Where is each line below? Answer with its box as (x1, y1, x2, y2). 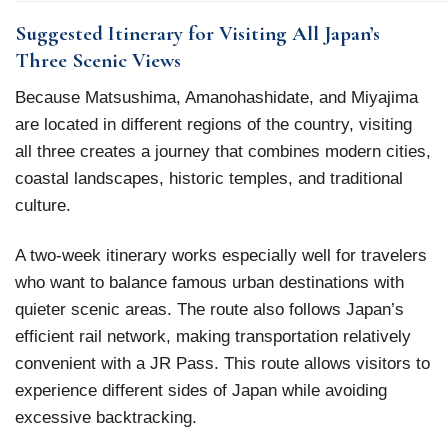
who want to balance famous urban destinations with (15, 272, 404, 293)
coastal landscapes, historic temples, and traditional (15, 168, 403, 189)
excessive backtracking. (15, 407, 197, 428)
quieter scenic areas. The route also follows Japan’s (15, 299, 404, 320)
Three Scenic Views (15, 47, 181, 73)
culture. (15, 195, 71, 216)
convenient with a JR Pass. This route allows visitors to (15, 353, 430, 374)
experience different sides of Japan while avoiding (15, 380, 387, 401)
